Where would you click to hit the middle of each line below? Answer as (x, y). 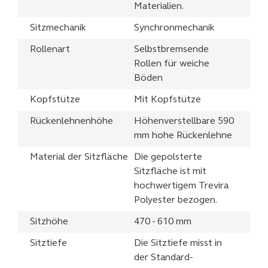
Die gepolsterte (168, 158)
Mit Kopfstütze (167, 100)
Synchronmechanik (174, 28)
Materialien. (159, 7)
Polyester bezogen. (176, 201)
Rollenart (50, 50)
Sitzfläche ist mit (170, 172)
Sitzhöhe (49, 222)
